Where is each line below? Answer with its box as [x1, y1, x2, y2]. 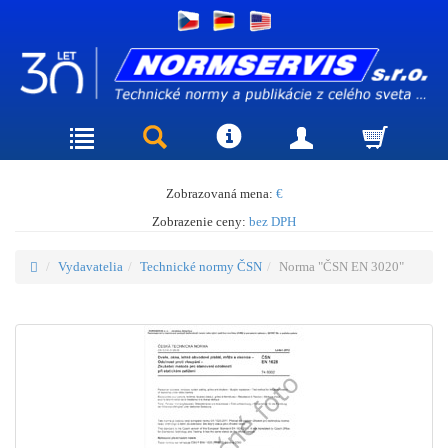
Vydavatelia [58, 258, 123, 274]
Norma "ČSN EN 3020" [279, 258, 404, 274]
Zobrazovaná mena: [165, 185, 276, 201]
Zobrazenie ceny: [152, 213, 249, 229]
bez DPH [249, 213, 296, 229]
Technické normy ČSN [140, 258, 262, 274]
